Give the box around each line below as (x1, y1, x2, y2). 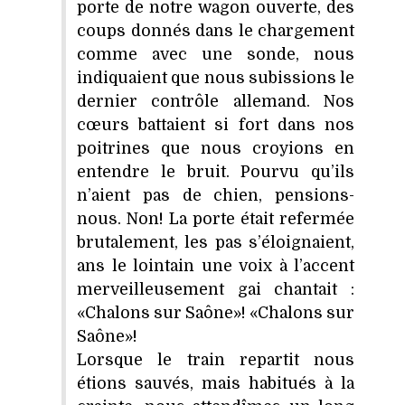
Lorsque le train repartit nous (77, 350, 354, 369)
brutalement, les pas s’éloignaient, (77, 232, 354, 251)
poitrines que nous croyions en (77, 138, 354, 157)
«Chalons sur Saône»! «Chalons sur (77, 303, 354, 322)
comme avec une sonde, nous (77, 44, 354, 63)
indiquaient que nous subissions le (77, 68, 354, 87)
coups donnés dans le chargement (77, 21, 354, 40)
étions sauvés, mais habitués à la (77, 373, 354, 392)
